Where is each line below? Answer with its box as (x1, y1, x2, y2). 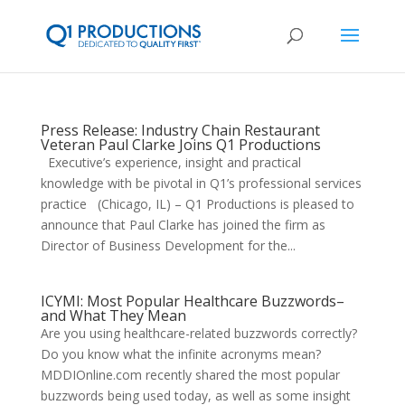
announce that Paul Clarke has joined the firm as (40, 216, 325, 233)
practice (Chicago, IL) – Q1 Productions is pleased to (40, 195, 354, 212)
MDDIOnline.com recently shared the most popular (40, 366, 340, 383)
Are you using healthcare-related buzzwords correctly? (40, 325, 361, 342)
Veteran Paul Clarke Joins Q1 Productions (40, 135, 321, 155)
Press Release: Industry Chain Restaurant (40, 120, 320, 140)
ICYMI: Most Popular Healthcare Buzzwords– (40, 291, 344, 311)
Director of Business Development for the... (40, 237, 296, 254)
